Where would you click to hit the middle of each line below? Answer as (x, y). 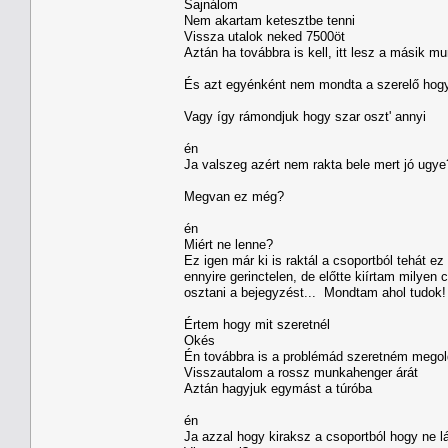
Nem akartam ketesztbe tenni (269, 20)
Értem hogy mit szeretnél (257, 324)
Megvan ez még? (234, 196)
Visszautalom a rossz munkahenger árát (301, 372)
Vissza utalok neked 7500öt (264, 36)
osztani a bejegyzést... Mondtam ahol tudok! (315, 292)
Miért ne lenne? (228, 244)
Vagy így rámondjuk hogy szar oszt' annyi (305, 116)
